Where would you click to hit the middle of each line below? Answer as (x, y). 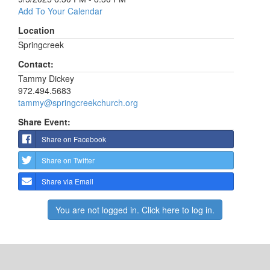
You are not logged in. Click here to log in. (135, 210)
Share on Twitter (68, 160)
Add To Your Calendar (60, 11)
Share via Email (67, 181)
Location (36, 30)
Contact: (36, 64)
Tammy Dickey (46, 78)
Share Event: (44, 122)
